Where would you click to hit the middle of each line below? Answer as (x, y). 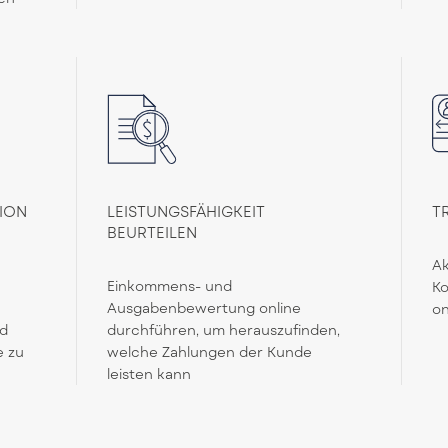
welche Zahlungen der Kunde (210, 352)
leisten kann (149, 374)
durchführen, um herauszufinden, (224, 330)
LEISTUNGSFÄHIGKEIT (186, 211)
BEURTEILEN (152, 232)
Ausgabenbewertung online (204, 308)
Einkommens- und (170, 286)
